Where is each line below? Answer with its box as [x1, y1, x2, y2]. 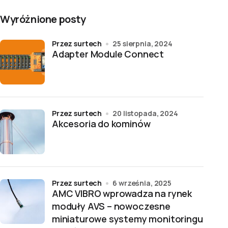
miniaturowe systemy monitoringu [52, 213, 203, 225]
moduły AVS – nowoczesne [52, 200, 170, 212]
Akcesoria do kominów [52, 118, 151, 130]
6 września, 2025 [112, 178, 172, 188]
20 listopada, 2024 [112, 108, 178, 118]
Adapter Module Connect [52, 48, 164, 60]
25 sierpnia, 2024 [112, 39, 173, 48]
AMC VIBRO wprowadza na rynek [52, 187, 192, 199]
